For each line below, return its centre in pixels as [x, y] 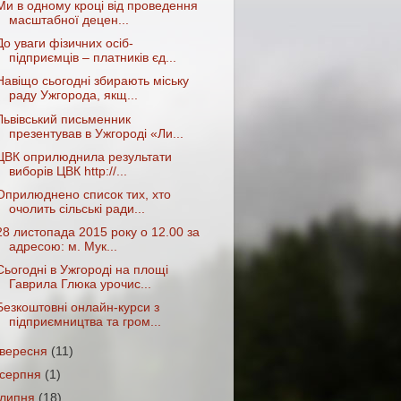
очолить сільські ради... [77, 209]
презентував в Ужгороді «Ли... [96, 133]
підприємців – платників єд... [92, 58]
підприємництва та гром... [85, 322]
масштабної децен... [68, 21]
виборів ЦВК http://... [68, 171]
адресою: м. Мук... [63, 246]
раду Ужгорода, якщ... [73, 96]
